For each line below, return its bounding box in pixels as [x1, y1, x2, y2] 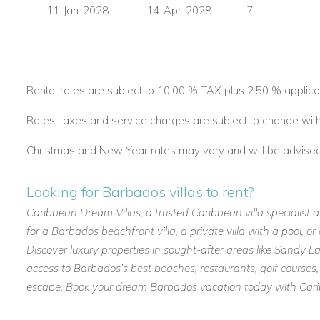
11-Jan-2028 [46, 4, 109, 18]
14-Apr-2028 [146, 4, 211, 18]
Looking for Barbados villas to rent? [26, 183, 254, 201]
